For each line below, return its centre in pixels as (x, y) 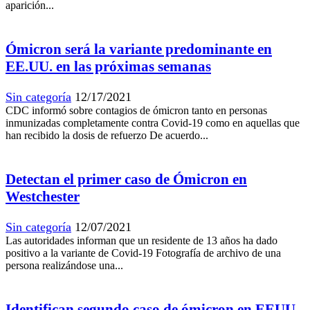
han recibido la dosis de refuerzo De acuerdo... (107, 135)
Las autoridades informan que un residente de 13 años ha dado (142, 240)
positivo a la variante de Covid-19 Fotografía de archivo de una (143, 253)
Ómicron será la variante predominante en (139, 49)
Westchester (43, 196)
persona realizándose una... (64, 265)
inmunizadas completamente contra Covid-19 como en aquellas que (153, 122)
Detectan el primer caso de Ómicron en (126, 179)
